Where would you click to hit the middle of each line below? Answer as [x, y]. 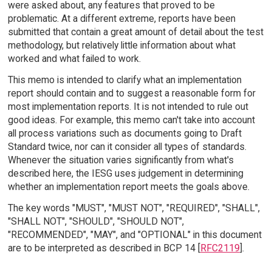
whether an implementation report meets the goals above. [128, 187]
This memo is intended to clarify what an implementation [124, 80]
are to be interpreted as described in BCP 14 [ [104, 248]
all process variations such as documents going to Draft [124, 134]
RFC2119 [220, 248]
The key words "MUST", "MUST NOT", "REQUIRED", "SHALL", [134, 208]
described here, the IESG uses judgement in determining [125, 174]
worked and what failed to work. [74, 59]
